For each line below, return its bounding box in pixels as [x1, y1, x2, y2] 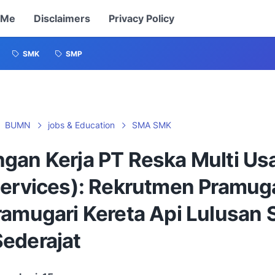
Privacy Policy [108, 12, 174, 25]
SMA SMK [132, 120, 171, 130]
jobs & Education [48, 120, 115, 130]
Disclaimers [33, 12, 90, 25]
